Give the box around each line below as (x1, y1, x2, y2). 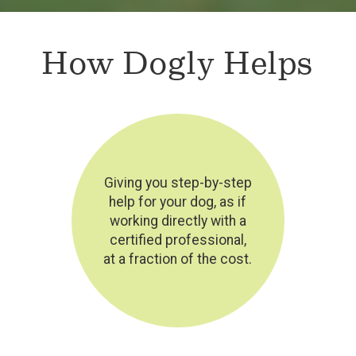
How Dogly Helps (42, 44, 314, 81)
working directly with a (109, 212, 246, 229)
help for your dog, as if (109, 193, 247, 210)
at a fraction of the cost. (103, 250, 253, 267)
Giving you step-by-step (103, 174, 252, 191)
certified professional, (109, 231, 246, 248)
